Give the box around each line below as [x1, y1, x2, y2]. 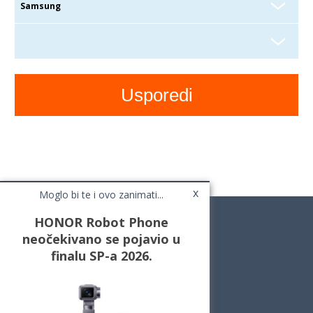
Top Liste [21, 284, 57, 296]
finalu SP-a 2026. [50, 247, 152, 264]
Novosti [21, 260, 52, 272]
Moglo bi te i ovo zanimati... [39, 188, 163, 201]
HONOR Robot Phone [34, 214, 168, 231]
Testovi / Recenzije [21, 272, 94, 284]
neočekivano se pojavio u [22, 231, 180, 247]
